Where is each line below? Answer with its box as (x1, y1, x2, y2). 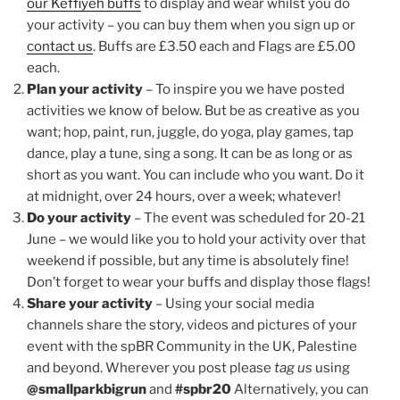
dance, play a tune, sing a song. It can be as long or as (27, 145, 353, 162)
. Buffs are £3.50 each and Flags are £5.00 (93, 37, 355, 54)
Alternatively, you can (231, 380, 369, 397)
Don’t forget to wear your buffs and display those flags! (27, 273, 371, 290)
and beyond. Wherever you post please (27, 359, 274, 376)
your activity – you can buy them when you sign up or (27, 16, 355, 33)
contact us (27, 37, 93, 54)
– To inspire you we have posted (143, 80, 345, 97)
